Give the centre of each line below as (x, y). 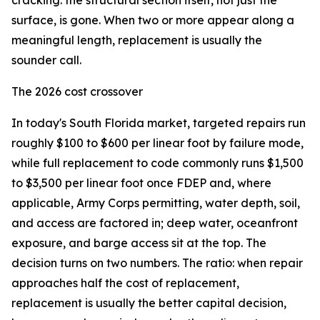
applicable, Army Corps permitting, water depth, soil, (156, 203)
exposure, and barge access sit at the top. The (139, 243)
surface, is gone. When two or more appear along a (153, 20)
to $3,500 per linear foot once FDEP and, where (141, 183)
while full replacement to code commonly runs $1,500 (157, 163)
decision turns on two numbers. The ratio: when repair (157, 263)
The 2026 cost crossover (77, 92)
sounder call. (46, 60)
